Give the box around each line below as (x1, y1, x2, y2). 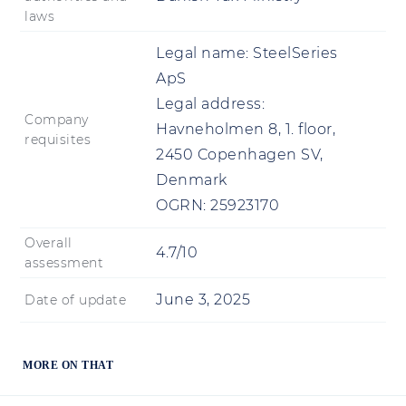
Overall (24, 235, 72, 252)
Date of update (24, 292, 126, 309)
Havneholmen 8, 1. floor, (156, 121, 335, 139)
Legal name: (156, 44, 249, 63)
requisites (24, 131, 91, 149)
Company (24, 111, 89, 129)
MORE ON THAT (23, 359, 113, 372)
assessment (24, 255, 103, 272)
